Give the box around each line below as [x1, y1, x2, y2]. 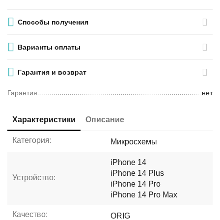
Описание [85, 115, 125, 124]
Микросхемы [110, 137, 158, 146]
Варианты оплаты [18, 43, 81, 51]
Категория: [12, 136, 52, 144]
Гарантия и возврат [18, 68, 87, 76]
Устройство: [12, 173, 56, 182]
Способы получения [18, 18, 89, 26]
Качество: [12, 210, 48, 219]
